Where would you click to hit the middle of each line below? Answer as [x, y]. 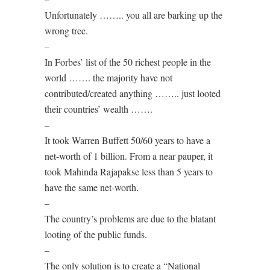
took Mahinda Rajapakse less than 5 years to [129, 171]
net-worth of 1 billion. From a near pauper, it [129, 156]
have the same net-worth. [92, 187]
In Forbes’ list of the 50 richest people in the [128, 62]
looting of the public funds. [96, 234]
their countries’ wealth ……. [99, 109]
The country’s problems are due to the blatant [130, 218]
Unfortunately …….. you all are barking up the [133, 15]
